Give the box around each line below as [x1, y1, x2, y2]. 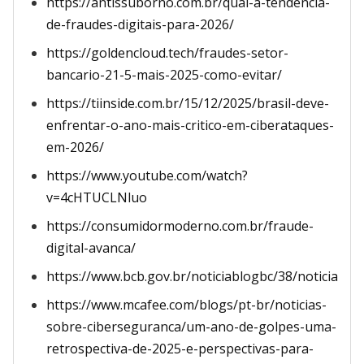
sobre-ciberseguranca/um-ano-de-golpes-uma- [46, 318, 336, 336]
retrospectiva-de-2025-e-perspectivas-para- [46, 340, 314, 357]
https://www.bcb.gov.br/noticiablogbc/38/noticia [46, 267, 338, 285]
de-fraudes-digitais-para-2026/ [46, 15, 234, 33]
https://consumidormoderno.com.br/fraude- [46, 217, 314, 235]
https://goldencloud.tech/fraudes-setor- [46, 44, 288, 62]
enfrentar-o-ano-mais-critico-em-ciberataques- [46, 116, 334, 134]
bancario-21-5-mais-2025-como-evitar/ [46, 66, 282, 84]
